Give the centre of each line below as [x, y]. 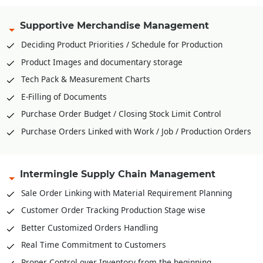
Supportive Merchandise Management [114, 26]
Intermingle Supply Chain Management [118, 174]
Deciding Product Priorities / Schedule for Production [122, 44]
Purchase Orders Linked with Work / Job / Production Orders [136, 131]
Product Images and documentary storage [102, 62]
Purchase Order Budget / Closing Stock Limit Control [121, 114]
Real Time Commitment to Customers [94, 245]
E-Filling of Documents [64, 96]
